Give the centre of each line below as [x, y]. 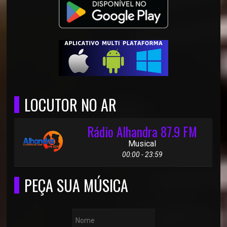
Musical [142, 144]
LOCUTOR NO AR [71, 105]
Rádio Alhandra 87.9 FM [142, 131]
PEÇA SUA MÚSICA [77, 185]
